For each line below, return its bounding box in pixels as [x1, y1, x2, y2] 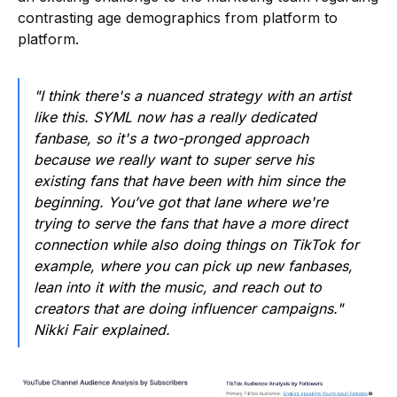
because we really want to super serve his [34, 150, 314, 168]
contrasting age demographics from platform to [18, 8, 338, 27]
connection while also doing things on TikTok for [34, 235, 359, 253]
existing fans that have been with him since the [34, 171, 345, 190]
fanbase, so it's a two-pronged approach [34, 128, 308, 147]
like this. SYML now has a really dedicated [34, 107, 316, 126]
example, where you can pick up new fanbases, [34, 256, 353, 275]
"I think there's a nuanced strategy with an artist [34, 86, 351, 105]
